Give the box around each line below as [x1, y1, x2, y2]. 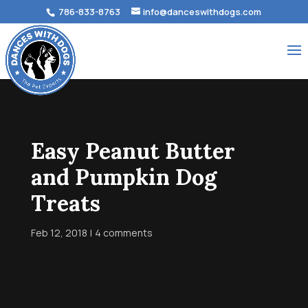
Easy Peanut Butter [30, 137, 235, 165]
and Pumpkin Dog [30, 163, 217, 191]
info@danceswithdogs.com [143, 5, 262, 18]
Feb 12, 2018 [30, 226, 87, 239]
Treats [30, 189, 100, 217]
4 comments [94, 226, 153, 239]
